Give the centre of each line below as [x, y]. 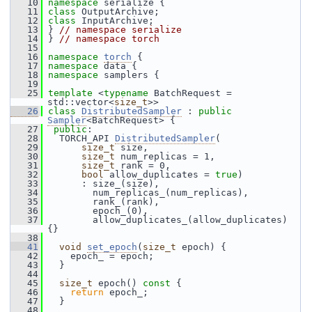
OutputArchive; [120, 11]
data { [120, 66]
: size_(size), [101, 184]
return [87, 292]
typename [126, 93]
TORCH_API [79, 138]
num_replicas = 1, [165, 156]
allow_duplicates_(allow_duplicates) [165, 220]
